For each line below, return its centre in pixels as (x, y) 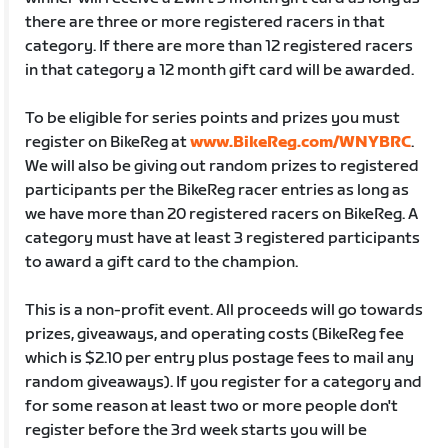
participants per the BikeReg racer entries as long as (217, 190)
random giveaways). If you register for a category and (224, 382)
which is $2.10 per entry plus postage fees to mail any (220, 358)
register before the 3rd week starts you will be (196, 430)
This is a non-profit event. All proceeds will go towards (224, 310)
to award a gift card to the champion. (162, 262)
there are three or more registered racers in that (205, 22)
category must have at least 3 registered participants (223, 238)
